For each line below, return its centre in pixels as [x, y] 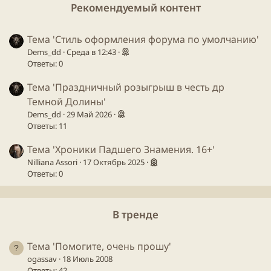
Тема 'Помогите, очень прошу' [99, 246]
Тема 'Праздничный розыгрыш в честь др [126, 87]
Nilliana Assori [52, 162]
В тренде [135, 214]
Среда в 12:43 [91, 52]
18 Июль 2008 [87, 259]
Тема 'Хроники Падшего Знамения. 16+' [121, 149]
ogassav [42, 259]
